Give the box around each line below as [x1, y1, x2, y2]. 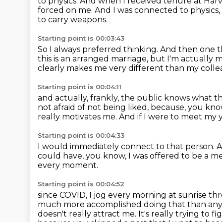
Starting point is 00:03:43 [38, 34, 124, 42]
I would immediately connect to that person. [38, 142, 217, 151]
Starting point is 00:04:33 [38, 131, 124, 139]
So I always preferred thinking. [38, 45, 160, 54]
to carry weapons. [38, 15, 108, 24]
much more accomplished [38, 200, 144, 209]
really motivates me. [38, 112, 119, 121]
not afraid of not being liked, [38, 103, 151, 112]
